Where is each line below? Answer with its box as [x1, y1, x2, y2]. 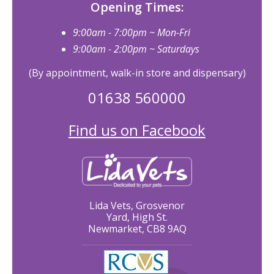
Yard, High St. [106, 210, 168, 224]
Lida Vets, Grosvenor [89, 198, 185, 212]
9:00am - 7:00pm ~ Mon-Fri [73, 26, 190, 40]
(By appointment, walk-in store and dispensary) [28, 66, 246, 80]
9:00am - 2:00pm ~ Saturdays [73, 42, 199, 56]
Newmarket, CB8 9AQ [87, 221, 187, 235]
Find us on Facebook [68, 120, 206, 141]
